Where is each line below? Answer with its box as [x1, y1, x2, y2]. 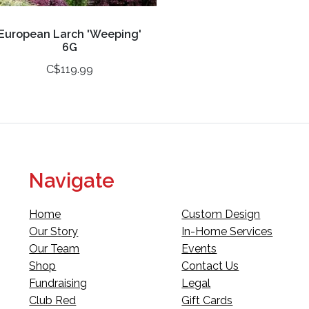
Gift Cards [181, 294, 233, 308]
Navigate [29, 169, 115, 193]
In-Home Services [181, 225, 273, 239]
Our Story [29, 225, 79, 239]
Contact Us [181, 259, 239, 273]
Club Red [29, 294, 77, 308]
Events [181, 242, 217, 256]
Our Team [29, 242, 80, 256]
